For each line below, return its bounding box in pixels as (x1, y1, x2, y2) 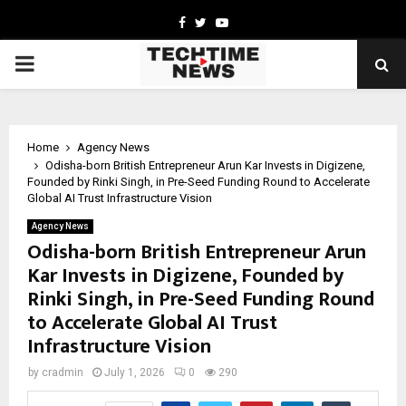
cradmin (42, 366, 83, 379)
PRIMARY (14, 51, 106, 76)
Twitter (205, 14, 247, 29)
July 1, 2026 (104, 366, 165, 379)
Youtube (227, 14, 276, 29)
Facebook (184, 14, 240, 29)
